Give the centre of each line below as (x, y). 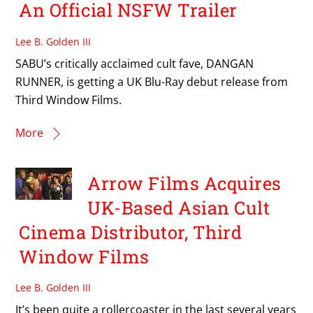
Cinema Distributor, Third (131, 232)
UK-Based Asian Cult (179, 207)
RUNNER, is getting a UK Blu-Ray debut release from (152, 81)
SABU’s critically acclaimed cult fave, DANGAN (135, 63)
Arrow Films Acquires (184, 183)
